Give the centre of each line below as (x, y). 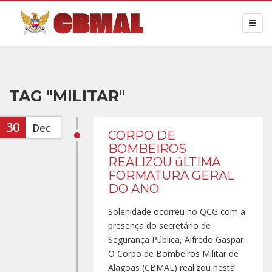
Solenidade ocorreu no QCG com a (177, 212)
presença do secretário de (159, 226)
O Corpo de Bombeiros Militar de (173, 253)
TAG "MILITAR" (67, 96)
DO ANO (134, 189)
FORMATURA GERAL (171, 175)
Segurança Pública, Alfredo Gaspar (176, 240)
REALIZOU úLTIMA (164, 162)
